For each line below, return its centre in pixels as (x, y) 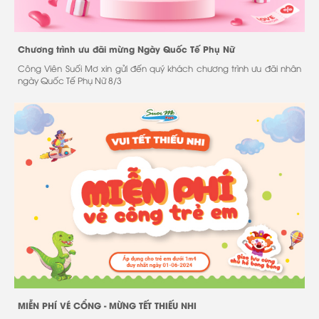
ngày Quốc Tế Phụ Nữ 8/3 (70, 80)
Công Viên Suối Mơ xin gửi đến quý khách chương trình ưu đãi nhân (159, 68)
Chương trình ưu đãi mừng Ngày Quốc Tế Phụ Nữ (126, 48)
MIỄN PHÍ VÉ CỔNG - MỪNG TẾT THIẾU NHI (107, 305)
